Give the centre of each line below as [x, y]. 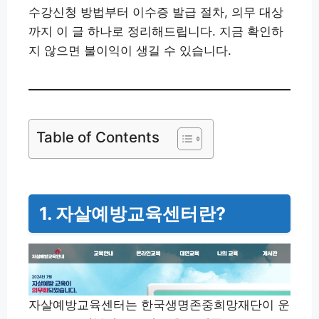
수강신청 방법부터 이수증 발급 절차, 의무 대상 [156, 12]
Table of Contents [98, 137]
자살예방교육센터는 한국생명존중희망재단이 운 [159, 305]
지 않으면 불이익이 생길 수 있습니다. [130, 50]
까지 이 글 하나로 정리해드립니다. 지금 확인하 [156, 31]
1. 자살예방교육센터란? [132, 213]
